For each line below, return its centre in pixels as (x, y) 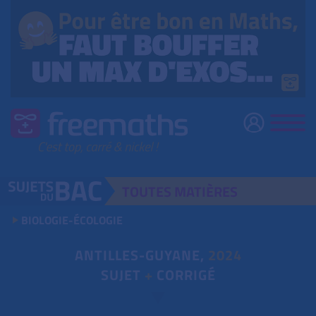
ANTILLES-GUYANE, (141, 255)
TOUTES (148, 192)
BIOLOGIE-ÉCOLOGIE (72, 220)
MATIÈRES (206, 192)
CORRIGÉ (184, 275)
